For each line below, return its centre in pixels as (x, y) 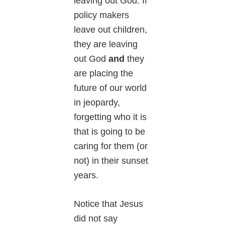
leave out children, (111, 29)
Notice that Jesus (109, 204)
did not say (96, 218)
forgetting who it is (110, 117)
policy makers (102, 15)
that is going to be (110, 131)
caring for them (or (111, 146)
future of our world (110, 88)
